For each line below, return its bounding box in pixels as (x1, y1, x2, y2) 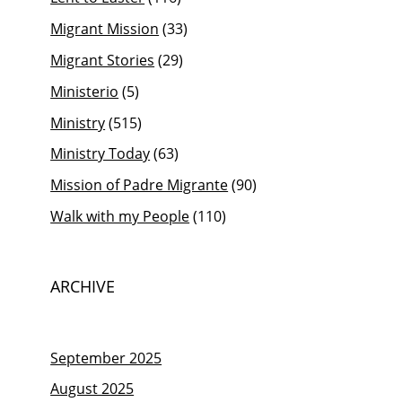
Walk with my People (50, 205, 190, 226)
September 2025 (50, 347, 162, 368)
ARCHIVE (50, 275, 116, 298)
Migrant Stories (50, 49, 155, 70)
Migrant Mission (50, 19, 160, 39)
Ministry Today (50, 144, 151, 164)
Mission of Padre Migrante (50, 175, 229, 196)
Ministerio (50, 81, 119, 101)
